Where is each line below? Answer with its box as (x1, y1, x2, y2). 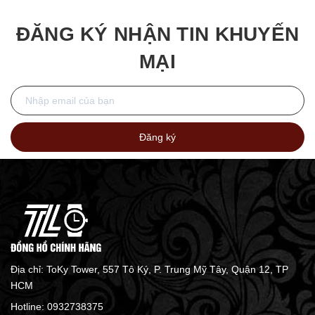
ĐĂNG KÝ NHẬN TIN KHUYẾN (15, 23, 300, 46)
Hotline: (11, 301, 47, 313)
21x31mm (18, 6, 63, 18)
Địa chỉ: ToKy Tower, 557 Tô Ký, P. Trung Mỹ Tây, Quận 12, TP (11, 264, 288, 276)
